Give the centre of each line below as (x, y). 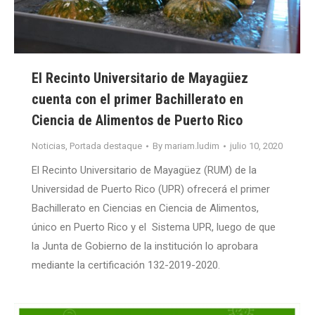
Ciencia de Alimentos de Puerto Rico (137, 121)
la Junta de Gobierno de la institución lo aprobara (145, 246)
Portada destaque (106, 146)
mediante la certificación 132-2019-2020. (126, 265)
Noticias (49, 146)
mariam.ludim (192, 146)
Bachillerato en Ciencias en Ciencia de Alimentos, (145, 208)
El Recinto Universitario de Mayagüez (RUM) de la (144, 171)
